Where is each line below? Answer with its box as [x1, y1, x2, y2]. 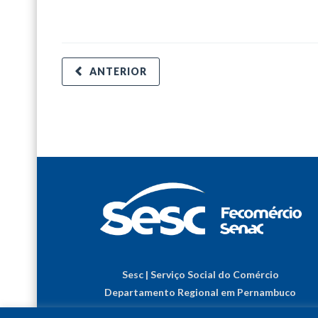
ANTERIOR [89, 65, 147, 78]
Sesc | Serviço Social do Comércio [121, 268, 279, 281]
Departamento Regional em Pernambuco [104, 286, 296, 299]
